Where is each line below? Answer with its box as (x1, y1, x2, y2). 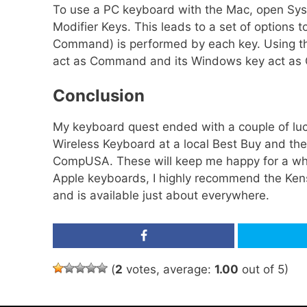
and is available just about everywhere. (53, 188, 269, 202)
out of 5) (238, 262, 288, 276)
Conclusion (53, 86, 145, 106)
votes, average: (123, 262, 214, 276)
